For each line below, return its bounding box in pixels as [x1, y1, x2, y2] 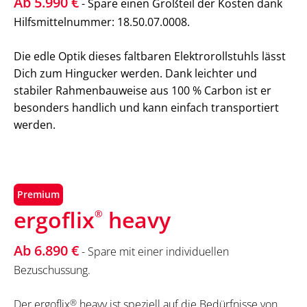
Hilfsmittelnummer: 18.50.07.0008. [14, 14, 193, 30]
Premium [17, 188, 60, 201]
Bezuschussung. [14, 262, 90, 278]
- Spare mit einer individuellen [79, 244, 229, 260]
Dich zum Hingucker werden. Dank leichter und [14, 66, 257, 82]
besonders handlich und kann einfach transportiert [14, 100, 279, 116]
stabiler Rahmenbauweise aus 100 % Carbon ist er [14, 83, 271, 99]
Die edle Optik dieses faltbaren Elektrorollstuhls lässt [14, 49, 286, 64]
